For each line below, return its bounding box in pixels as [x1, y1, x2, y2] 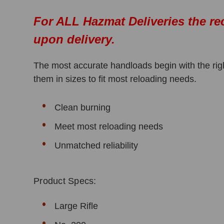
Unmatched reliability [54, 140, 138, 150]
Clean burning [54, 102, 111, 112]
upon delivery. [33, 32, 115, 46]
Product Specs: [33, 175, 96, 186]
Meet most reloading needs [54, 121, 163, 131]
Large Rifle [54, 200, 98, 211]
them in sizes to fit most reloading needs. [33, 73, 197, 84]
